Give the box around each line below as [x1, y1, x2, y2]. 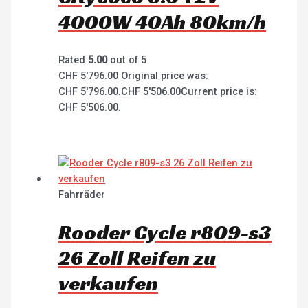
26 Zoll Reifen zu [58, 244, 217, 271]
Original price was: [121, 69, 209, 82]
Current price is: [181, 85, 258, 98]
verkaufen [58, 269, 159, 296]
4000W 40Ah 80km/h [58, 8, 267, 35]
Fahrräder [58, 188, 106, 201]
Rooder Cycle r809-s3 [58, 219, 272, 245]
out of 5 [107, 53, 147, 66]
